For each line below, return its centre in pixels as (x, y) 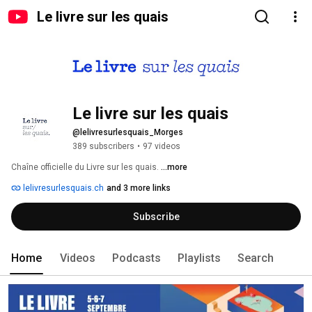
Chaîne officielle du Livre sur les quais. (86, 167)
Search (256, 258)
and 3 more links (139, 188)
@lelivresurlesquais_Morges (128, 133)
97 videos (162, 147)
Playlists (199, 258)
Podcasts (136, 258)
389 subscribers (103, 147)
